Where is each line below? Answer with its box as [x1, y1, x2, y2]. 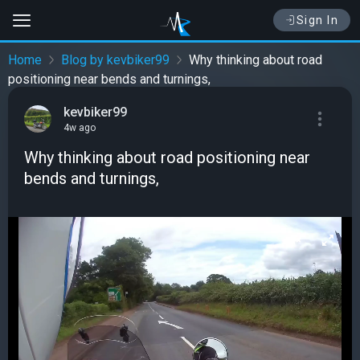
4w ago [63, 122, 96, 134]
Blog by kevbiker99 [61, 52, 170, 68]
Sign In [296, 14, 338, 27]
